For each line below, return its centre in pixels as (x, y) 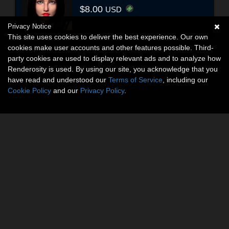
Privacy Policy (102, 90)
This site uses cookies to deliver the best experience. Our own (108, 37)
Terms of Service (135, 80)
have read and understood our (58, 80)
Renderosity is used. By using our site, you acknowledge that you (113, 69)
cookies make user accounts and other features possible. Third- (111, 48)
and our (66, 90)
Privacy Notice (29, 26)
